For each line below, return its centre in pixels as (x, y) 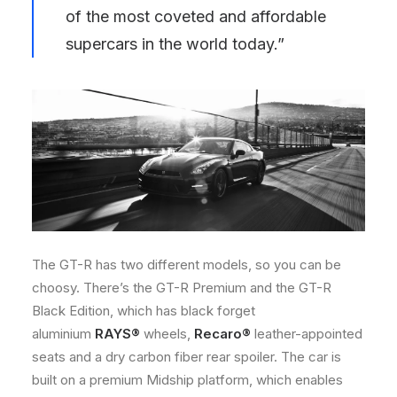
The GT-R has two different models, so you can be (187, 265)
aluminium (63, 334)
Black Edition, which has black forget (144, 311)
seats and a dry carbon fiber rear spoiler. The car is (187, 357)
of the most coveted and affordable (196, 17)
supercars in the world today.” (175, 44)
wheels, (167, 334)
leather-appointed (307, 334)
